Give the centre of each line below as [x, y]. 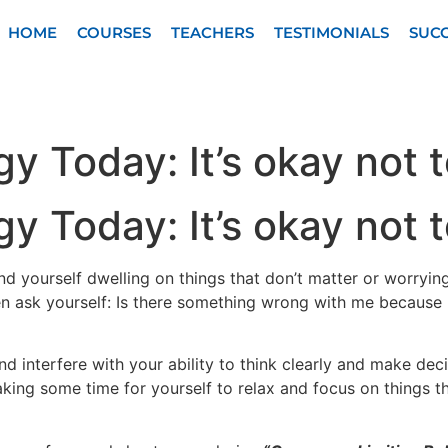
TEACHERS [212, 32]
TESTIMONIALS [331, 32]
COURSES [113, 32]
